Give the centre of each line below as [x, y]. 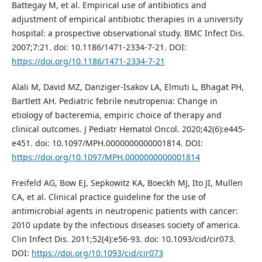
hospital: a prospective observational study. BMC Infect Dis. [128, 33]
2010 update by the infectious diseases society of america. [126, 225]
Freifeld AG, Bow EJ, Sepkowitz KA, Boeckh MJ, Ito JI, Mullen [127, 182]
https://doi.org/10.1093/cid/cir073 [97, 253]
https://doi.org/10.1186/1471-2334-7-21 [88, 61]
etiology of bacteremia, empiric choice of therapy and [116, 115]
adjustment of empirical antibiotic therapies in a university [127, 19]
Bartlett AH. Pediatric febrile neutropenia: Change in [114, 101]
